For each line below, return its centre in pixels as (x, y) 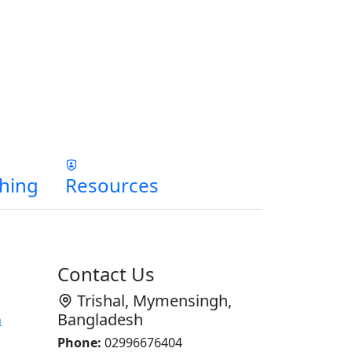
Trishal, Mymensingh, (152, 301)
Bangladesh (100, 319)
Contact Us (106, 274)
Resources (112, 185)
